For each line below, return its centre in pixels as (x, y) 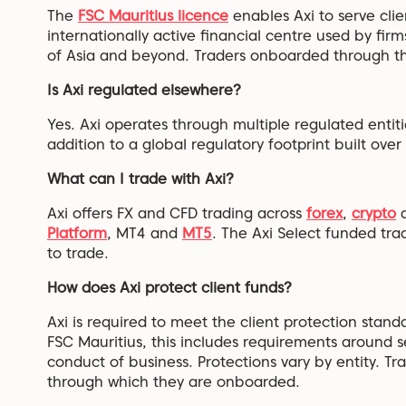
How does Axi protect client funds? (169, 288)
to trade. (78, 254)
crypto (374, 214)
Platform (77, 234)
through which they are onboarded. (174, 382)
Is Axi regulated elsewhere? (144, 91)
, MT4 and (145, 234)
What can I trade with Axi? (140, 179)
